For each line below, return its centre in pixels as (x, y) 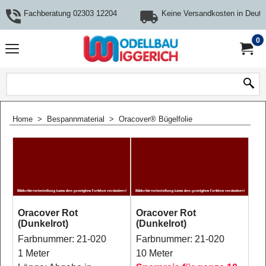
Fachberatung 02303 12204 (70, 13)
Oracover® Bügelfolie (156, 119)
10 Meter (154, 253)
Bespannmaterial (76, 119)
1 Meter (34, 253)
